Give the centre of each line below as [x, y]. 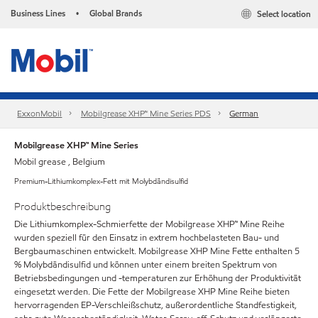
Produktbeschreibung [62, 207]
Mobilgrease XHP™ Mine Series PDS [146, 114]
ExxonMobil [40, 114]
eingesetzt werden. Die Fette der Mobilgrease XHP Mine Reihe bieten [152, 291]
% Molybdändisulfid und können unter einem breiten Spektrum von [146, 264]
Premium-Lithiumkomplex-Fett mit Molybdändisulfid [101, 181]
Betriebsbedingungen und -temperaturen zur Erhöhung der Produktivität [158, 278]
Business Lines [38, 13]
